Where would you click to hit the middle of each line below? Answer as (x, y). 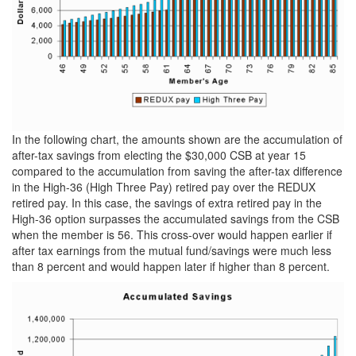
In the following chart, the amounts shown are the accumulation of (177, 139)
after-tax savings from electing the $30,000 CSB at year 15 (159, 155)
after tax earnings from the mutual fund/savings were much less (172, 250)
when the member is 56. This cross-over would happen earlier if (172, 234)
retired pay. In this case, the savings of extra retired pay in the (167, 202)
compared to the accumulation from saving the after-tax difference (177, 170)
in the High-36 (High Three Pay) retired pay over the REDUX (164, 186)
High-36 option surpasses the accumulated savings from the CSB (176, 218)
